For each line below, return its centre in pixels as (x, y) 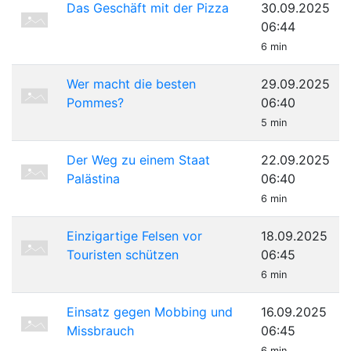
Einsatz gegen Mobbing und (150, 312)
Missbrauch (100, 331)
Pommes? (95, 103)
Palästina (93, 179)
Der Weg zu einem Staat (138, 160)
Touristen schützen (123, 255)
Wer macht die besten (131, 84)
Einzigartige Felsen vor (134, 236)
